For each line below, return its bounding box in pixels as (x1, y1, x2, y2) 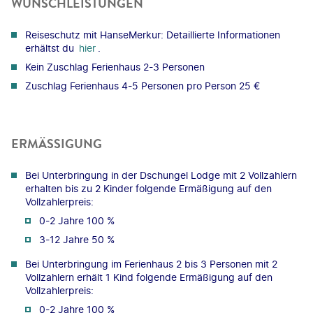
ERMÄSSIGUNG (11, 134, 93, 153)
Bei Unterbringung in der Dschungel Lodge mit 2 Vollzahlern (25, 168, 297, 181)
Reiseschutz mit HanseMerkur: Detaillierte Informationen (25, 28, 280, 41)
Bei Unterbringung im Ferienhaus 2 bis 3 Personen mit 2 (25, 257, 277, 270)
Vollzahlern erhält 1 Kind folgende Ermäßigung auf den (25, 270, 272, 283)
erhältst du (25, 41, 77, 54)
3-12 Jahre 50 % (39, 233, 115, 245)
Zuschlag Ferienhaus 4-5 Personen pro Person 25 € (25, 79, 260, 92)
